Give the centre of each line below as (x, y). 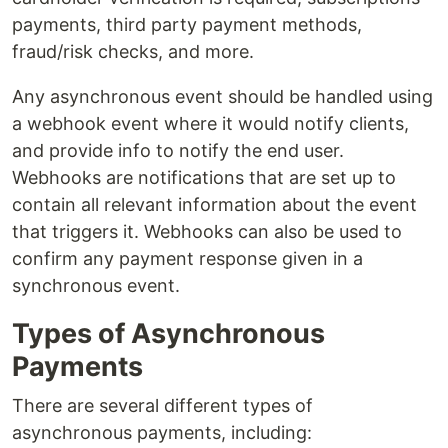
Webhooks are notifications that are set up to (204, 178)
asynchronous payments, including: (162, 433)
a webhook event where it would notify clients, (210, 124)
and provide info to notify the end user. (178, 151)
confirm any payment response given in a (187, 259)
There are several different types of (162, 406)
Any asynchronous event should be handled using (222, 97)
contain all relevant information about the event (214, 205)
